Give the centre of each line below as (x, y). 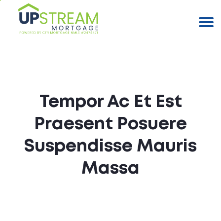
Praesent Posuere (110, 124)
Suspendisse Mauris (110, 147)
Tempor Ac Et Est (110, 102)
